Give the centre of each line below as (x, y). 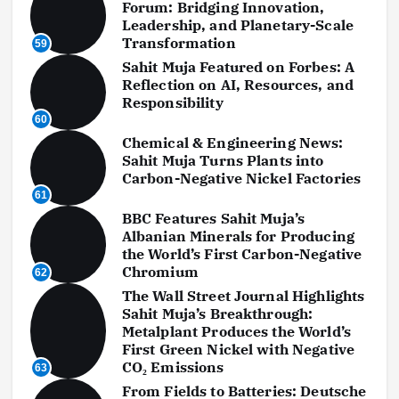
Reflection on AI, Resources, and (238, 84)
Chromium (160, 271)
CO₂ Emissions (173, 366)
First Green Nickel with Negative (238, 349)
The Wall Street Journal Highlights (243, 295)
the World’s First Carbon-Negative (242, 253)
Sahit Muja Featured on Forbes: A (238, 66)
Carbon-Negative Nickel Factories (241, 178)
